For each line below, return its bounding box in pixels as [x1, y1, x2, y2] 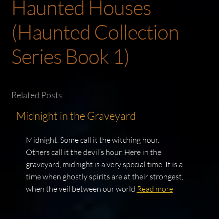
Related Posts [11, 89, 62, 101]
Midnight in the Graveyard [16, 109, 136, 123]
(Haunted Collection [11, 19, 179, 44]
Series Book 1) [11, 44, 130, 69]
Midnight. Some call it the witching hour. [25, 135, 159, 145]
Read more [136, 184, 173, 194]
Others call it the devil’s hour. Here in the [25, 147, 161, 157]
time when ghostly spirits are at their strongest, [25, 172, 183, 182]
